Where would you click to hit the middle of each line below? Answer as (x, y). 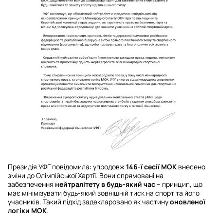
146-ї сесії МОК (151, 167)
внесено (191, 167)
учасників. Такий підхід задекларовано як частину (89, 202)
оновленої (188, 202)
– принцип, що (179, 184)
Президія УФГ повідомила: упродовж (67, 167)
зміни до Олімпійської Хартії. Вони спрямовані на (86, 176)
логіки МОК (27, 211)
